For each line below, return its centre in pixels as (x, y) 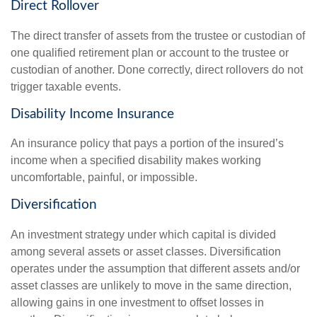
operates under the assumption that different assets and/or (155, 269)
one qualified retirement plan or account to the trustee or (150, 52)
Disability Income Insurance (92, 114)
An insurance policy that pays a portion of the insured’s (147, 144)
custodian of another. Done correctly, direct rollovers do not (157, 69)
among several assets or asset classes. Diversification (146, 252)
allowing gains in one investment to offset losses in (137, 303)
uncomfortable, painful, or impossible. (104, 178)
